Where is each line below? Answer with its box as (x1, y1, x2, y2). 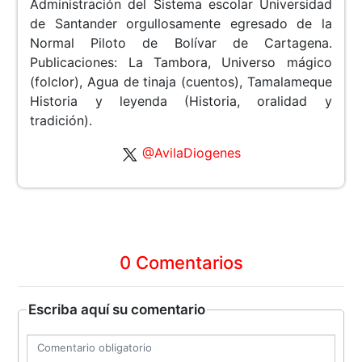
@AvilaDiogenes (141, 145, 241, 162)
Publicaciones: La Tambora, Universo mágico (30, 54, 332, 71)
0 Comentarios (119, 252, 243, 274)
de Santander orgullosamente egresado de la (30, 15, 332, 32)
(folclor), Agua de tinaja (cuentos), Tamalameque (30, 74, 332, 90)
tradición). (30, 112, 93, 129)
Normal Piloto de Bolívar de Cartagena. (30, 35, 332, 52)
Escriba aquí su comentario (28, 301, 206, 318)
